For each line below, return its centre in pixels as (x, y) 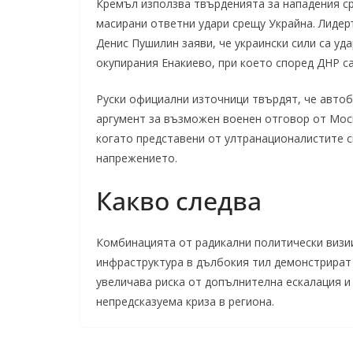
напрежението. (137, 158)
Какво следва (179, 201)
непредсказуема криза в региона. (185, 301)
